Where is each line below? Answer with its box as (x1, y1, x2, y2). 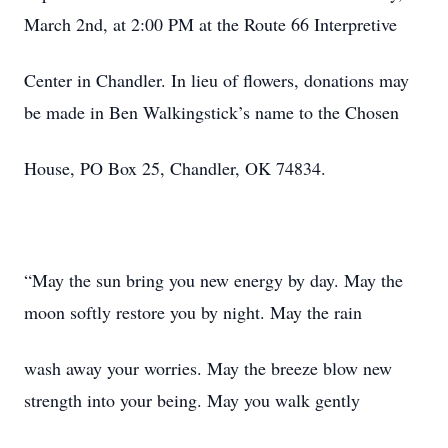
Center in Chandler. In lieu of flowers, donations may (24, 68, 409, 92)
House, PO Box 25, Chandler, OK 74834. (24, 156, 326, 180)
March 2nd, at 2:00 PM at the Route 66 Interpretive (24, 12, 397, 36)
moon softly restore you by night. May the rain (24, 300, 362, 324)
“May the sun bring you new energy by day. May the (24, 268, 403, 292)
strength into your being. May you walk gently (24, 388, 360, 412)
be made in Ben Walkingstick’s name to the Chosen (24, 100, 399, 124)
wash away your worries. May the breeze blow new (24, 356, 392, 380)
